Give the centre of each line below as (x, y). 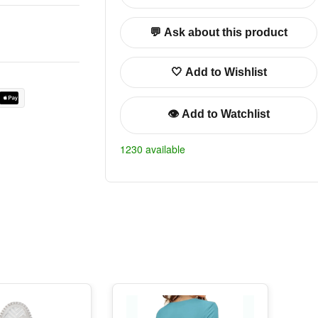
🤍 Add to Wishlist (219, 72)
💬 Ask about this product (219, 32)
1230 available (153, 149)
